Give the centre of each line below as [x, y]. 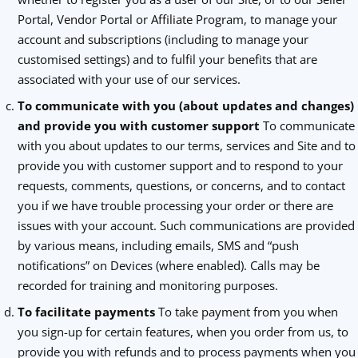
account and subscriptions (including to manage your [163, 39]
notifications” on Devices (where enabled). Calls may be [168, 265]
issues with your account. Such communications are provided [186, 225]
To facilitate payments [88, 312]
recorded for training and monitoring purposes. [147, 285]
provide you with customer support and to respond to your [180, 165]
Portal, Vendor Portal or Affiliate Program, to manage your [177, 19]
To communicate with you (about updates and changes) [185, 105]
